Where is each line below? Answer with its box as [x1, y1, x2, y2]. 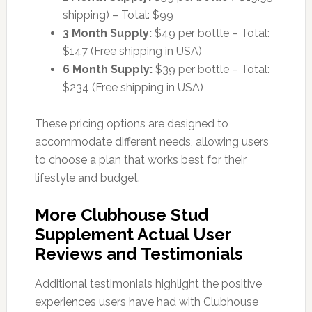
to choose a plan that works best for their [34, 153, 247, 166]
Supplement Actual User [34, 224, 231, 244]
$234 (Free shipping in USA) [62, 80, 203, 94]
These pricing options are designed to [34, 116, 228, 130]
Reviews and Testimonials [34, 243, 243, 264]
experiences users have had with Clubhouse [34, 295, 258, 309]
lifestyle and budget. [34, 171, 140, 185]
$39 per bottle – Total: [152, 62, 270, 76]
